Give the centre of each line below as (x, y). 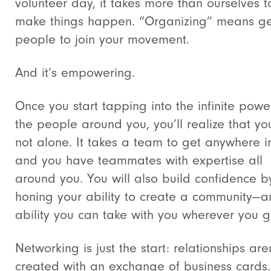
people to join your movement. (102, 39)
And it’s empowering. (75, 73)
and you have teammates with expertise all (139, 160)
